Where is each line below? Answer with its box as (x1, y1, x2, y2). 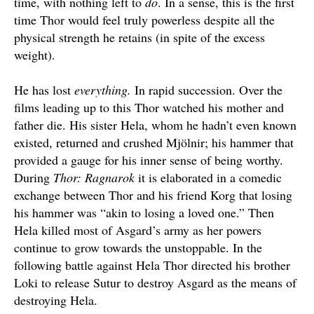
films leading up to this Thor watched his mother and (14, 99, 284, 116)
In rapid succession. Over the (135, 81, 282, 99)
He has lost (14, 81, 74, 99)
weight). (14, 46, 55, 64)
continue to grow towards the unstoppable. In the (14, 239, 262, 257)
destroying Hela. (14, 292, 97, 309)
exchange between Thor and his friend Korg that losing (14, 186, 292, 204)
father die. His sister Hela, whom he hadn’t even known (14, 116, 296, 134)
